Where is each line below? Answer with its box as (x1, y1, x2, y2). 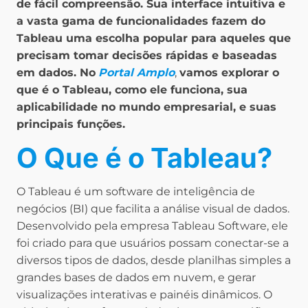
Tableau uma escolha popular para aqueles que (16, 32, 291, 45)
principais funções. (16, 118, 125, 131)
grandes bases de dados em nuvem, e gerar (16, 271, 256, 285)
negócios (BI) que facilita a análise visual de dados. (16, 202, 289, 216)
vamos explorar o (179, 66, 279, 80)
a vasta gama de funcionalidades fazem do (16, 14, 265, 28)
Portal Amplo (98, 66, 175, 80)
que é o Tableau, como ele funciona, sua (16, 83, 247, 97)
